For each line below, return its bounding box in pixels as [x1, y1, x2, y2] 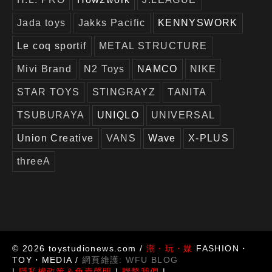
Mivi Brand [17, 64, 72, 75]
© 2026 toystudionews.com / [12, 243, 146, 253]
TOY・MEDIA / [12, 254, 82, 265]
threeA [17, 156, 51, 167]
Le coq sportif [17, 41, 87, 52]
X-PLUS [188, 133, 229, 144]
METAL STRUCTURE [98, 41, 208, 52]
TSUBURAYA [17, 110, 85, 121]
